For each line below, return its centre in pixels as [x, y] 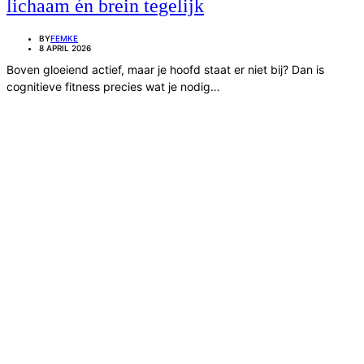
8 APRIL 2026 [65, 48]
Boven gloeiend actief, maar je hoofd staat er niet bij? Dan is [165, 69]
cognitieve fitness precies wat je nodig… [113, 86]
